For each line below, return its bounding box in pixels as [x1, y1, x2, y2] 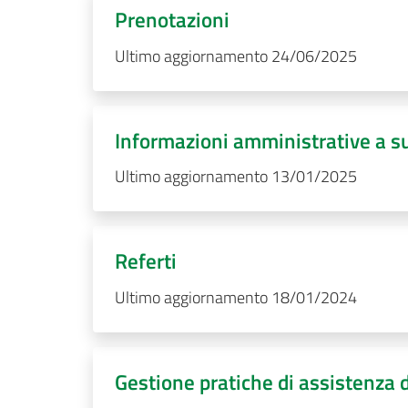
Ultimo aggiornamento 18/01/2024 [115, 284, 357, 310]
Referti [115, 244, 177, 278]
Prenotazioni [115, 3, 229, 36]
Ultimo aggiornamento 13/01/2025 [115, 164, 357, 189]
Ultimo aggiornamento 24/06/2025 [115, 43, 357, 68]
